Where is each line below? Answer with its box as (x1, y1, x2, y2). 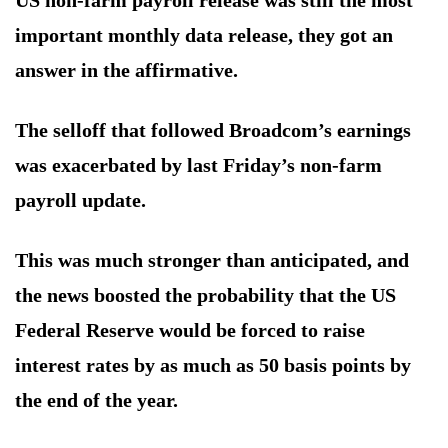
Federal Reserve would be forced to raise (15, 319, 365, 342)
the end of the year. (15, 389, 178, 412)
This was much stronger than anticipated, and (15, 249, 409, 272)
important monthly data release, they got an (15, 24, 393, 47)
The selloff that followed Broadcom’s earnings (15, 119, 411, 142)
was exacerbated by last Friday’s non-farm (15, 154, 382, 177)
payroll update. (15, 189, 146, 212)
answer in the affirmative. (15, 59, 238, 82)
